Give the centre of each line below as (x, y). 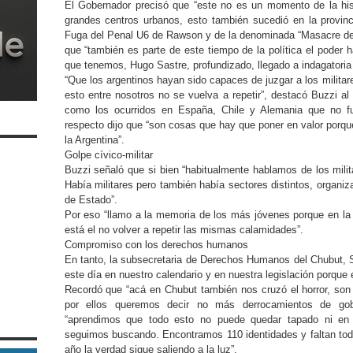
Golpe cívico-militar (108, 155)
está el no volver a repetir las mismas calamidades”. (184, 230)
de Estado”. (92, 200)
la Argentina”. (94, 140)
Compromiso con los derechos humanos (156, 245)
